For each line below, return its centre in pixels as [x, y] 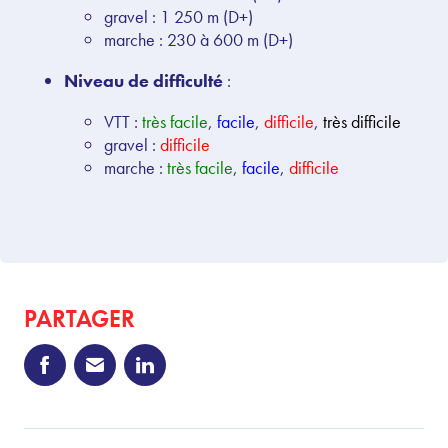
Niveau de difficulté [143, 81]
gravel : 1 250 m [163, 17]
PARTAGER [79, 319]
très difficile [362, 122]
